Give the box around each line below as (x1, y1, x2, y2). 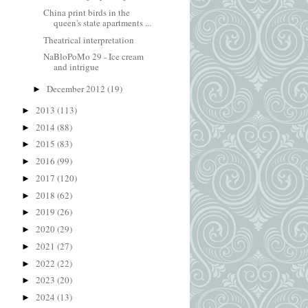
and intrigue (54, 60, 100, 74)
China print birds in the (43, 5, 131, 19)
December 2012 (46, 82, 107, 95)
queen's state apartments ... (54, 16, 152, 29)
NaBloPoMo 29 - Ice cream (43, 50, 144, 63)
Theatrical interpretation (43, 33, 135, 46)
